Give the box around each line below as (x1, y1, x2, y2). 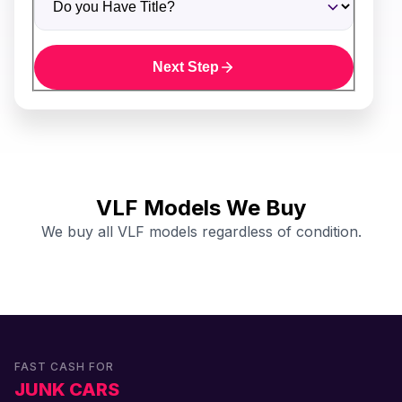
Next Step (153, 59, 219, 74)
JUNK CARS (14, 379, 119, 400)
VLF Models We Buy (96, 195, 306, 221)
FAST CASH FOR (14, 360, 114, 373)
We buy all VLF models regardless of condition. (40, 223, 362, 240)
